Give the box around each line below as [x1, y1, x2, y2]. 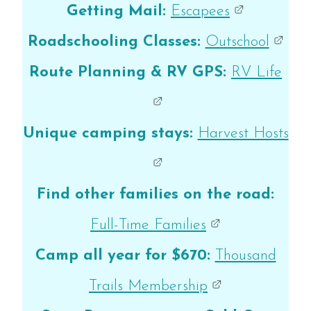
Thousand [215, 248, 276, 264]
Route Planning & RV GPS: [29, 65, 231, 81]
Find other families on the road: [37, 187, 274, 203]
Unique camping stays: [22, 126, 193, 142]
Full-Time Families [90, 217, 206, 234]
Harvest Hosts [197, 126, 289, 142]
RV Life [231, 65, 282, 81]
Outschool [205, 34, 269, 51]
